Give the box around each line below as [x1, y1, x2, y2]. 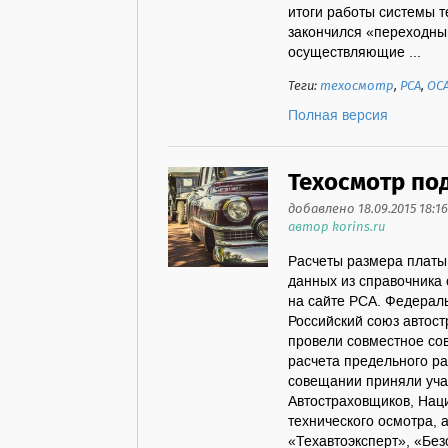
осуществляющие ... [288, 44, 421, 62]
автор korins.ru [288, 217, 385, 238]
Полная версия [288, 107, 388, 125]
